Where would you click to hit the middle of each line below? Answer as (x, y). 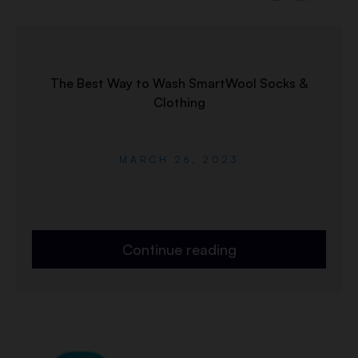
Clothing (179, 102)
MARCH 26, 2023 (179, 159)
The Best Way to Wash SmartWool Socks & (179, 83)
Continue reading (179, 249)
